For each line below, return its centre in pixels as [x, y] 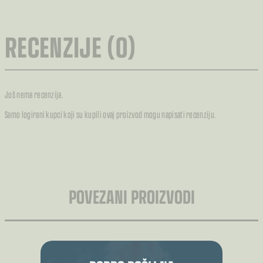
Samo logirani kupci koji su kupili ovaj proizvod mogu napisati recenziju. [110, 114]
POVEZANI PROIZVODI [131, 196]
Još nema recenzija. [34, 94]
